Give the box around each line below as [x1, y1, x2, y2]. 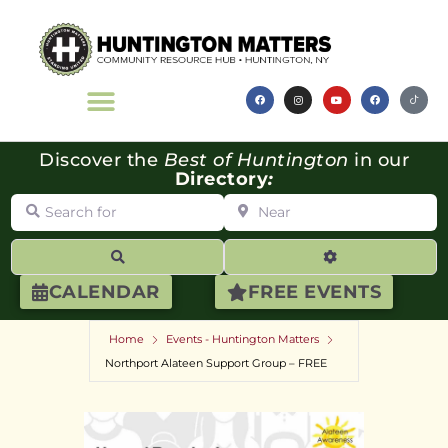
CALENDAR [48, 281, 160, 304]
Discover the [39, 149, 164, 172]
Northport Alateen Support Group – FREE [105, 356, 327, 371]
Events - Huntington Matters [166, 332, 319, 347]
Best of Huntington [163, 149, 349, 172]
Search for [10, 191, 96, 211]
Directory [174, 168, 268, 191]
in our [348, 149, 409, 172]
